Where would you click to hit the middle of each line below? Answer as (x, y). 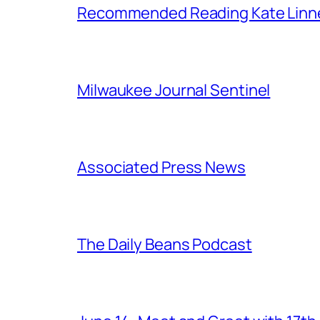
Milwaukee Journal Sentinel (174, 90)
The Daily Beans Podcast (165, 244)
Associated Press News (161, 167)
